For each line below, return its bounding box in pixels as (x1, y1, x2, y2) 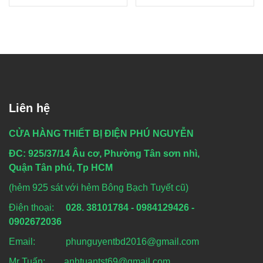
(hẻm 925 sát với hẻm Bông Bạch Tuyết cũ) (9, 182, 188, 193)
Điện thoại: (9, 202, 66, 213)
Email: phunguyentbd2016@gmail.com (9, 236, 199, 247)
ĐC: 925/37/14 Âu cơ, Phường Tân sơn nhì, (9, 148, 200, 159)
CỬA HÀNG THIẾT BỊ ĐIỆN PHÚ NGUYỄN (9, 128, 194, 139)
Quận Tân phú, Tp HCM (9, 162, 113, 173)
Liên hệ (9, 101, 50, 114)
